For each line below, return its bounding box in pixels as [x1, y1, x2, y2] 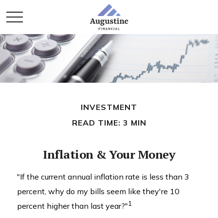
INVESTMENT [81, 102, 137, 112]
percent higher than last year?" [17, 201, 128, 211]
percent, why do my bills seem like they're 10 [17, 186, 180, 196]
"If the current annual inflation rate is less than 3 [17, 172, 189, 182]
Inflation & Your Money [43, 146, 175, 162]
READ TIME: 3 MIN [72, 118, 146, 127]
